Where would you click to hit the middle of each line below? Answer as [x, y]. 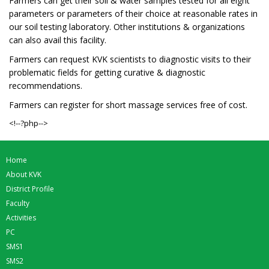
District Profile [30, 189]
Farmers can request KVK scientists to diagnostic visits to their [130, 59]
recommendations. [46, 85]
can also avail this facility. [58, 40]
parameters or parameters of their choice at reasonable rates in [133, 13]
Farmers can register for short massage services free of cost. [128, 104]
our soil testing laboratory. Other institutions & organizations [127, 26]
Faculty [18, 203]
